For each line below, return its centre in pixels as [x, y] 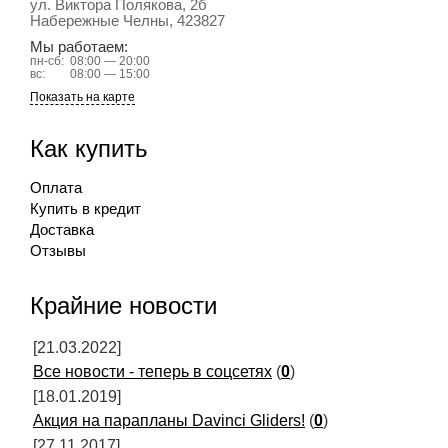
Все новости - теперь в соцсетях [152, 371]
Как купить [89, 148]
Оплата [56, 188]
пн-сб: [47, 61]
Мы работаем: [79, 47]
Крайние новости [123, 305]
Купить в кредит [85, 209]
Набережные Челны [99, 21]
